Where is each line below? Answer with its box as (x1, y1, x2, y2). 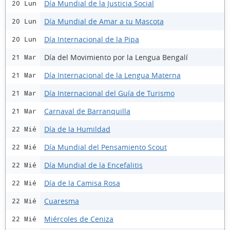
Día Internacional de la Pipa (44, 34, 139, 44)
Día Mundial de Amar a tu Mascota (44, 16, 164, 26)
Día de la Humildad (44, 124, 110, 134)
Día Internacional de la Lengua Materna (44, 70, 181, 80)
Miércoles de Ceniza (44, 214, 113, 224)
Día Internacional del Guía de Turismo (44, 88, 175, 98)
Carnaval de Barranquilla (44, 106, 130, 116)
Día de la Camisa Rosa (44, 178, 120, 188)
